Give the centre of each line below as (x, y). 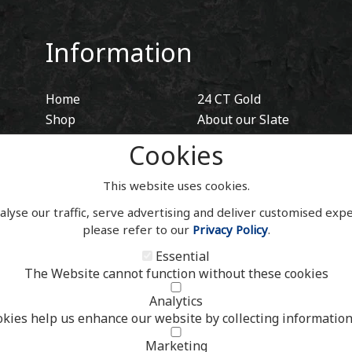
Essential (183, 256)
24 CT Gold (229, 99)
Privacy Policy (230, 229)
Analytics (176, 301)
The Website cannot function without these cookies (176, 273)
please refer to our (137, 229)
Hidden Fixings (240, 139)
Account (69, 180)
